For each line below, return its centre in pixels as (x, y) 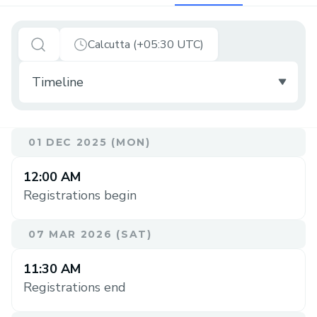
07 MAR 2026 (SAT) (90, 234)
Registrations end (75, 287)
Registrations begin (80, 195)
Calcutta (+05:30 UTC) (146, 44)
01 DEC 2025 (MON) (90, 142)
